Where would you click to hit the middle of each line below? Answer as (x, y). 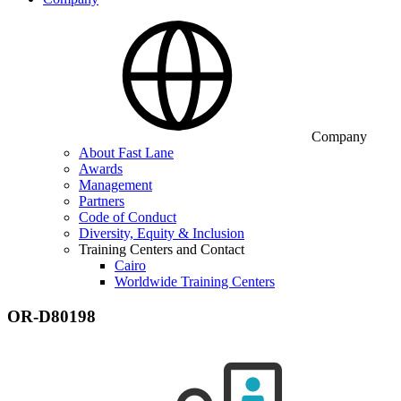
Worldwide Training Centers (195, 282)
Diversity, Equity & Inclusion (162, 233)
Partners (102, 201)
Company (339, 137)
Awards (101, 169)
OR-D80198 (51, 316)
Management (115, 185)
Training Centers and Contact (162, 249)
